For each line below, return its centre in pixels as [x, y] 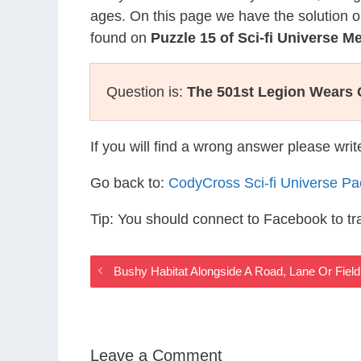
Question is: [147, 92]
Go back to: [129, 183]
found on [120, 38]
